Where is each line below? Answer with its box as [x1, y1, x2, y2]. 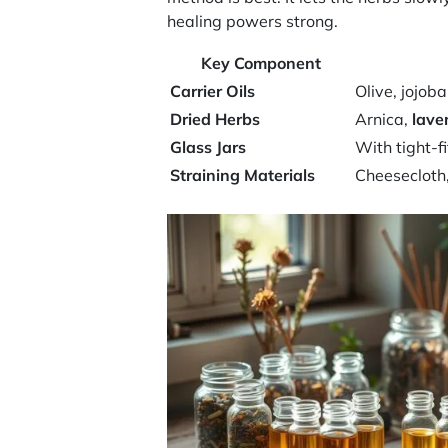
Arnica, [355, 108, 413, 129]
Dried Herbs [170, 108, 261, 129]
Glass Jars [170, 136, 247, 157]
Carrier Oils [170, 80, 256, 101]
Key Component [200, 52, 321, 73]
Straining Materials [170, 164, 316, 185]
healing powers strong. [167, 10, 339, 31]
